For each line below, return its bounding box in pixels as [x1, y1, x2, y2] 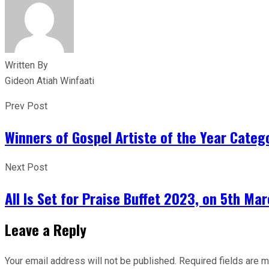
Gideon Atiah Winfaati [5, 75, 94, 87]
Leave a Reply [5, 219, 86, 241]
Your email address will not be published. [5, 255, 177, 267]
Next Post [5, 162, 47, 174]
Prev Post [5, 100, 47, 112]
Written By [5, 59, 48, 71]
